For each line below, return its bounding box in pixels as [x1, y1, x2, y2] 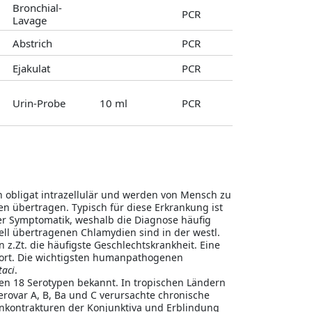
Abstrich [13, 36, 52, 50]
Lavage [13, 13, 47, 27]
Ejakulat [13, 61, 50, 75]
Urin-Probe [13, 96, 65, 110]
